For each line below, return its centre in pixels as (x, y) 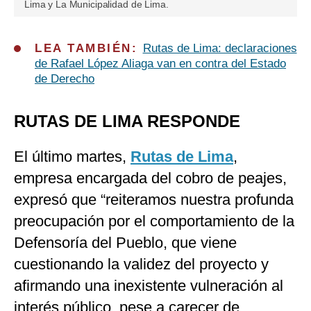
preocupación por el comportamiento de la (154, 221)
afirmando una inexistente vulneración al (149, 286)
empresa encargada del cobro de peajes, (150, 178)
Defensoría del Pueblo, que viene (125, 243)
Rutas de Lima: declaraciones (220, 49)
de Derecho (65, 79)
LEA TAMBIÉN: (89, 49)
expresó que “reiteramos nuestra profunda (154, 200)
